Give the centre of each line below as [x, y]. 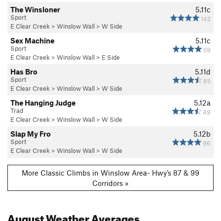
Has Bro [24, 72]
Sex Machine [32, 41]
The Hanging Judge [43, 103]
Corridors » [110, 183]
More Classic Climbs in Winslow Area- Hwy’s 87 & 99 [110, 172]
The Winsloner [35, 10]
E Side [111, 57]
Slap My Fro [31, 134]
